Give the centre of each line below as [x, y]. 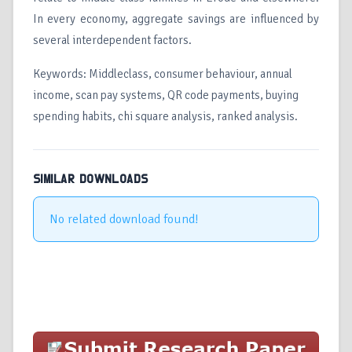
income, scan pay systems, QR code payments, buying [166, 95]
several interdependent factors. [112, 40]
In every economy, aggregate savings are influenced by [176, 19]
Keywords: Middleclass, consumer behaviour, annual [163, 74]
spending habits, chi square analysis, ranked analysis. [165, 117]
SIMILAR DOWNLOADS [91, 180]
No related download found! [124, 220]
